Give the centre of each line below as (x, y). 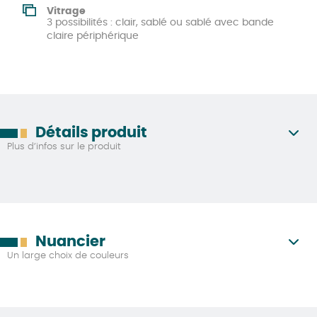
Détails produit (91, 132)
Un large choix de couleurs (68, 255)
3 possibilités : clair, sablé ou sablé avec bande (160, 22)
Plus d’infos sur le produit (64, 146)
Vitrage (66, 11)
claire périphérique (93, 36)
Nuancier (70, 241)
